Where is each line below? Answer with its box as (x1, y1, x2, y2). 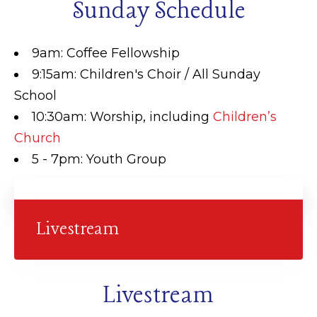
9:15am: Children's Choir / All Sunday (32, 66, 260, 82)
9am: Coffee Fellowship (32, 45, 180, 61)
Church (14, 129, 61, 146)
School (14, 87, 57, 103)
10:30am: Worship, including (32, 108, 213, 125)
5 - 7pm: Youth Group (32, 151, 166, 167)
